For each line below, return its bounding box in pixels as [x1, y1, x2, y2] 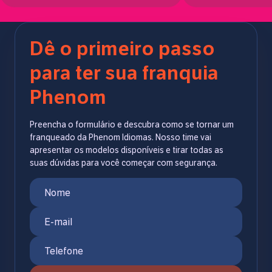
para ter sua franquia [30, 61, 219, 85]
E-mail [44, 216, 72, 227]
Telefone [44, 245, 83, 256]
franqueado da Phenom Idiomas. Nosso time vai [30, 132, 211, 143]
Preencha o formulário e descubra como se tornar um [30, 119, 234, 130]
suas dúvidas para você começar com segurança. [30, 157, 217, 168]
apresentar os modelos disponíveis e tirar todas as [30, 144, 223, 155]
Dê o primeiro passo [30, 36, 215, 61]
